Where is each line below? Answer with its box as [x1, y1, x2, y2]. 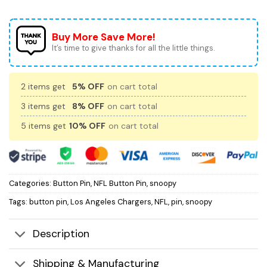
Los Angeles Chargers [70, 196, 151, 207]
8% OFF [72, 101, 104, 112]
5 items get [21, 120, 69, 132]
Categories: [9, 178, 53, 188]
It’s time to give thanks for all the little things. [52, 43, 215, 54]
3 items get [21, 101, 68, 112]
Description [33, 227, 90, 241]
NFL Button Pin [94, 178, 147, 188]
